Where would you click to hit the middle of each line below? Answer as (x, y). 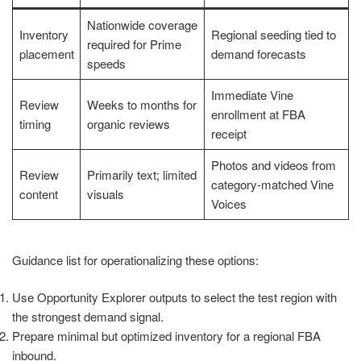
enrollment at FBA (258, 114)
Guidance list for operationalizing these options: (135, 259)
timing (35, 124)
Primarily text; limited (141, 175)
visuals (105, 194)
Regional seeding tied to (273, 35)
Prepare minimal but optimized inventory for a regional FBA (166, 336)
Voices (228, 204)
